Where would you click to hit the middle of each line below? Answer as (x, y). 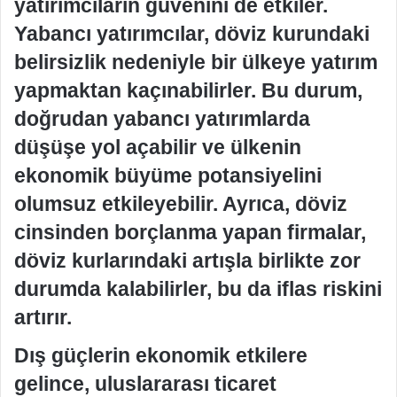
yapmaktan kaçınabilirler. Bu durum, (188, 90)
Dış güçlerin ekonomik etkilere (161, 355)
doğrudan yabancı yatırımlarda (162, 118)
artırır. (43, 317)
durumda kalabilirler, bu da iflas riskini (198, 288)
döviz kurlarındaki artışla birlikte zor (187, 260)
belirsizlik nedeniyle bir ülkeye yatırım (196, 62)
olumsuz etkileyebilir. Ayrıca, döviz (181, 203)
